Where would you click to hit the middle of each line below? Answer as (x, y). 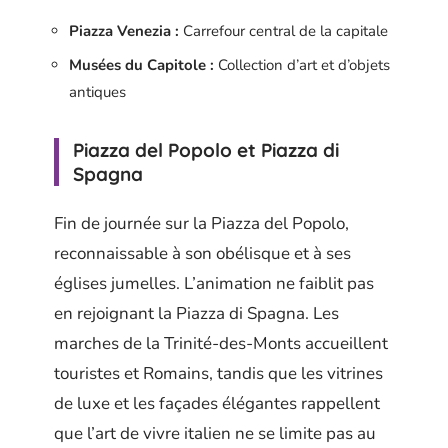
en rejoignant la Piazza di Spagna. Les (196, 313)
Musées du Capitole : (141, 65)
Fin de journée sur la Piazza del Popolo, (201, 223)
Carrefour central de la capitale (283, 30)
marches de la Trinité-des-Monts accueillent (221, 343)
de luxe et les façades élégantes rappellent (217, 403)
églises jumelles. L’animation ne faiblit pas (214, 283)
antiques (97, 92)
